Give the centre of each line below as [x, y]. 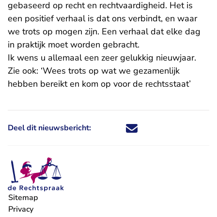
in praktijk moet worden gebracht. [74, 45]
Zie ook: [24, 71]
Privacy [21, 209]
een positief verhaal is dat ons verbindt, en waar [102, 18]
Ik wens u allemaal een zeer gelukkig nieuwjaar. [103, 58]
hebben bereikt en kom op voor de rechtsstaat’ [99, 84]
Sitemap [23, 198]
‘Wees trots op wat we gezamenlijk [110, 71]
